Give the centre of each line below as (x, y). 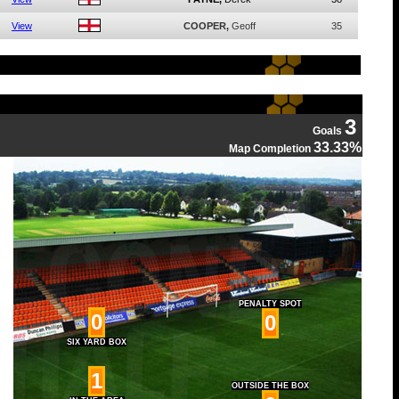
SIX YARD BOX (97, 342)
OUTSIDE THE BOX (270, 386)
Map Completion (271, 149)
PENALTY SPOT (270, 304)
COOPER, (206, 26)
